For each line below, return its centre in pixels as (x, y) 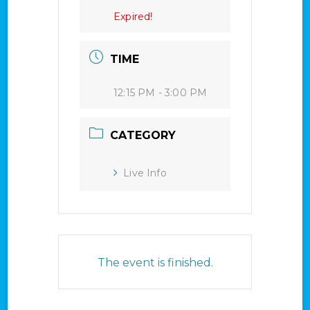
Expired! (133, 16)
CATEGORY (143, 135)
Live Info (145, 173)
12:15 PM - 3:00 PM (161, 92)
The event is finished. (155, 262)
